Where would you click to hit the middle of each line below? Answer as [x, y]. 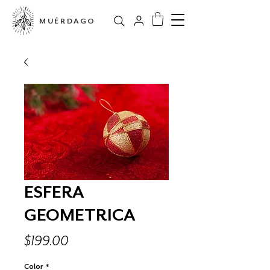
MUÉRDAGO [67, 21]
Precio [86, 240]
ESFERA [54, 191]
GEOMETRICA [80, 214]
